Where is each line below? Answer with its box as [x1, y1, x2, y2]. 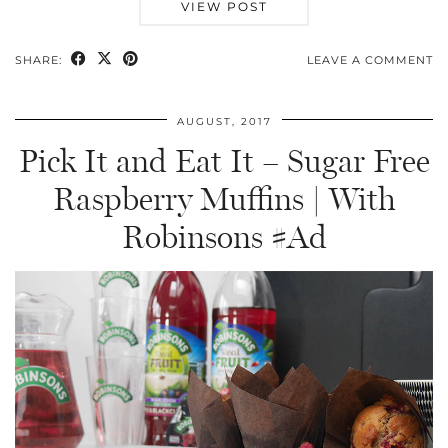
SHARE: [15, 52, 66, 67]
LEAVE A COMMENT [307, 52, 433, 67]
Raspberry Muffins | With [52, 179, 396, 218]
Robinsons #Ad [121, 217, 327, 256]
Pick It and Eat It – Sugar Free [18, 141, 430, 180]
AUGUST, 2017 [176, 114, 272, 128]
